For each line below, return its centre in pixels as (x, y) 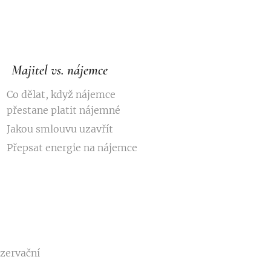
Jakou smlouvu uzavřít (60, 129)
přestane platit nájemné (63, 110)
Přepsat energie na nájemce (72, 148)
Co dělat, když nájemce (61, 95)
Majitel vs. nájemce (59, 70)
